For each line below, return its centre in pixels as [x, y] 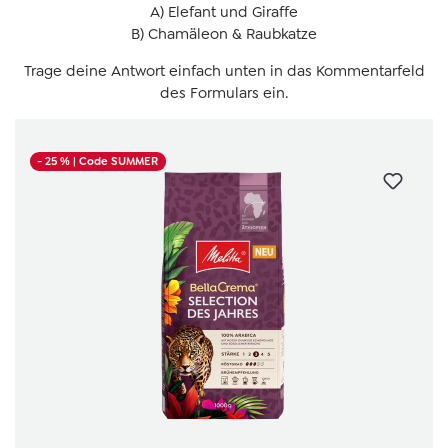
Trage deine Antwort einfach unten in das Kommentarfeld [224, 71]
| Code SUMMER [116, 162]
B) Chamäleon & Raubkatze [224, 34]
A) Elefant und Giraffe [224, 12]
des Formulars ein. [224, 93]
